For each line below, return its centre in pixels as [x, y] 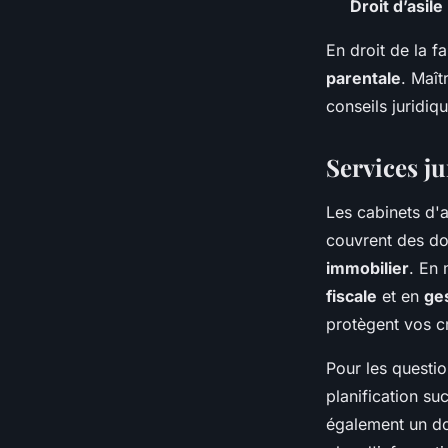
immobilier [367, 267]
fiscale [351, 295]
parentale [363, 77]
